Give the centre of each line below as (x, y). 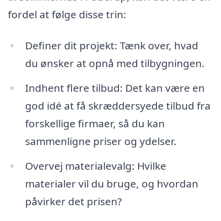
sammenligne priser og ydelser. (101, 141)
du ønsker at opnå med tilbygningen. (115, 63)
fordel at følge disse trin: (67, 14)
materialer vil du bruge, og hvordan (111, 184)
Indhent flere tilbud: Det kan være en (115, 88)
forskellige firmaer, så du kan (95, 124)
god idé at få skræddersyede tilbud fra (118, 106)
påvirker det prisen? (73, 202)
